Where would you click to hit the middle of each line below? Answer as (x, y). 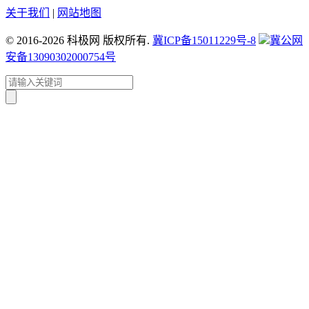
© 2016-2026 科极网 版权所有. (79, 40)
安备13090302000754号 (61, 57)
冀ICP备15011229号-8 (204, 40)
